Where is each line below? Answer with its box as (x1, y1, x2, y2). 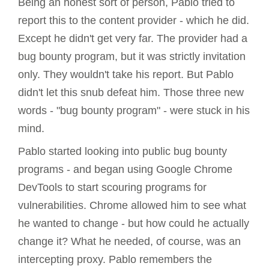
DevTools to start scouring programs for (18, 181, 207, 193)
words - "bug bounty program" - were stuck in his (18, 104, 250, 116)
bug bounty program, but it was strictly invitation (18, 50, 246, 62)
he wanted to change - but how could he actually (18, 217, 249, 229)
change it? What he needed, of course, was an (18, 235, 241, 247)
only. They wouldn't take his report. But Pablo (18, 68, 234, 80)
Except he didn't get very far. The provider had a (18, 32, 247, 44)
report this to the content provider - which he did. (18, 14, 249, 26)
